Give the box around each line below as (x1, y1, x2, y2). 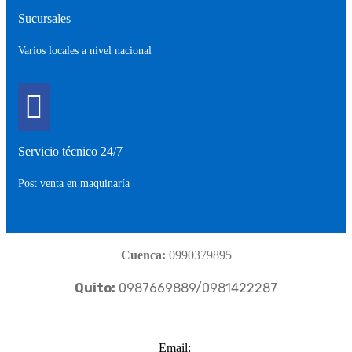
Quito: (75, 280, 115, 295)
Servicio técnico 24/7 (18, 144, 123, 158)
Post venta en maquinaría (18, 177, 130, 189)
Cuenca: (120, 247, 166, 262)
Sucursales (18, 11, 71, 25)
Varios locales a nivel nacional (18, 44, 152, 57)
